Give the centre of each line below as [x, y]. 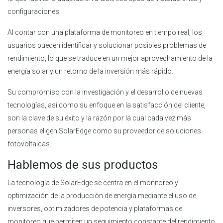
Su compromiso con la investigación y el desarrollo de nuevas [105, 92]
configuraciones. [35, 11]
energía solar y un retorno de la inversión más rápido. [91, 71]
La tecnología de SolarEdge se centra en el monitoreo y [93, 182]
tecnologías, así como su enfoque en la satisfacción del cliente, [107, 105]
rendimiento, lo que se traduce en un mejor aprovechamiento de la [110, 58]
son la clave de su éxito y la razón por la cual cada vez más [99, 118]
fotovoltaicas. [30, 144]
